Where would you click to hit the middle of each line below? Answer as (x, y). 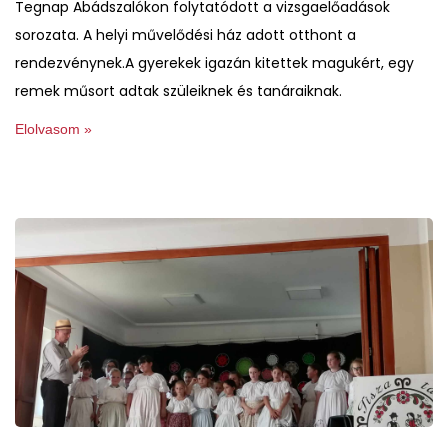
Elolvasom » (53, 128)
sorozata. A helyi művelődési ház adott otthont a (185, 34)
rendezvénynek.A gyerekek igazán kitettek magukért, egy (214, 62)
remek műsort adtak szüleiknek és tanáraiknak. (178, 90)
